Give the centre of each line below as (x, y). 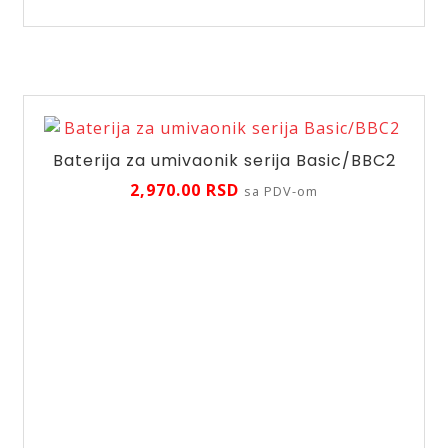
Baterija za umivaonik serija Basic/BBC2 (224, 160)
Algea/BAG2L (87, 33)
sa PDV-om (281, 191)
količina (65, 58)
